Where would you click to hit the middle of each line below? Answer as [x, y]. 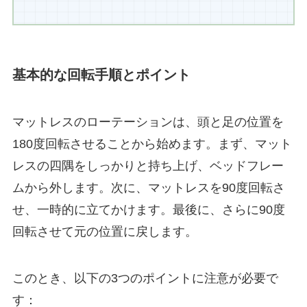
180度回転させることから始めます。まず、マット [152, 144]
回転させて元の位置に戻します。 [105, 232]
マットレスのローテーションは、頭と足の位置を [148, 122]
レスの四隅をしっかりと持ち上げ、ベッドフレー [148, 166]
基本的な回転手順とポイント [101, 74]
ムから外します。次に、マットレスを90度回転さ [148, 188]
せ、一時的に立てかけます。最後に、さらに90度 [148, 210]
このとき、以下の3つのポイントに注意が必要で [145, 279]
